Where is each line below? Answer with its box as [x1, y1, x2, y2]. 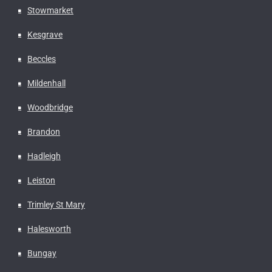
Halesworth [27, 223, 71, 234]
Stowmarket [27, 5, 73, 15]
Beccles [27, 53, 56, 64]
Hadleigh [27, 151, 61, 161]
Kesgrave [27, 29, 63, 39]
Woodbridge [27, 102, 73, 112]
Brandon [27, 126, 60, 137]
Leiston [27, 175, 55, 185]
